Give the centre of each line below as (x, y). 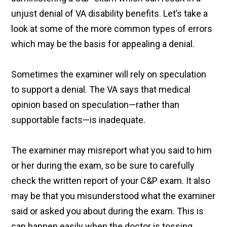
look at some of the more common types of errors (112, 29)
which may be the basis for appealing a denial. (103, 44)
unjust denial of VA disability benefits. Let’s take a (110, 14)
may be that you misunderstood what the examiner (113, 196)
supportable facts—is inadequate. (79, 120)
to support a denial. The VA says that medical (101, 90)
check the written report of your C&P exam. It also (111, 181)
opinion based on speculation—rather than (96, 105)
